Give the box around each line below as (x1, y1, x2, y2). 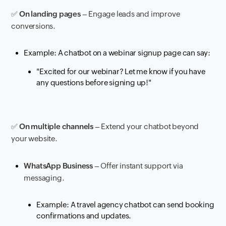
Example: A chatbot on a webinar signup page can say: (24, 48, 211, 58)
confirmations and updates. (36, 211, 132, 220)
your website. (11, 134, 58, 143)
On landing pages (19, 10, 81, 19)
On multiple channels (19, 122, 94, 131)
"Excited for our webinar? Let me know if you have (36, 67, 205, 76)
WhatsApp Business (24, 161, 93, 171)
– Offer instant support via (93, 161, 183, 171)
